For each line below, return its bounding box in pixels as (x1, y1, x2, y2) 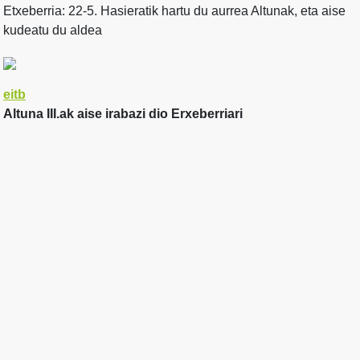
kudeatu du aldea (3, 23, 102, 38)
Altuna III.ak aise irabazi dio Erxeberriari (3, 107, 243, 121)
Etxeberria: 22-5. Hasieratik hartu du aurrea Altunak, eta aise (3, 4, 346, 18)
